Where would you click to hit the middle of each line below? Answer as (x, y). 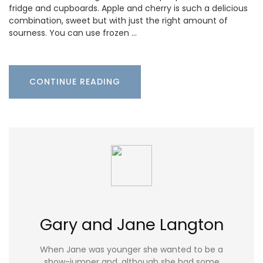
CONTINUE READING (75, 82)
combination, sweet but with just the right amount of (118, 21)
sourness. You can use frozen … (73, 33)
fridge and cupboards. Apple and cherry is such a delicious (128, 9)
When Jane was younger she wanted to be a (131, 249)
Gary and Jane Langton (131, 225)
